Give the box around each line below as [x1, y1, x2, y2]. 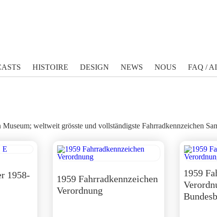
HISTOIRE [32, 63, 68, 71]
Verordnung [56, 185, 103, 196]
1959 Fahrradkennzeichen [56, 173, 158, 184]
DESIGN [80, 63, 109, 71]
